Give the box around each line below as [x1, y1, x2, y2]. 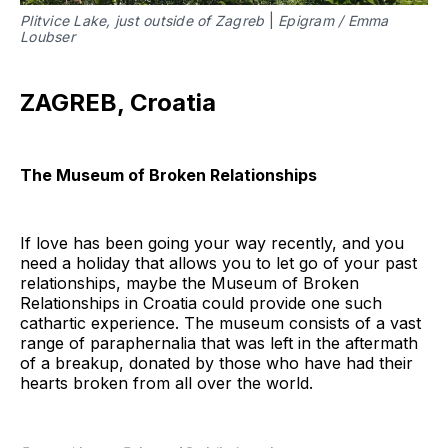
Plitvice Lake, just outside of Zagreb [20, 12, 265, 30]
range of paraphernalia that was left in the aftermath [20, 333, 418, 354]
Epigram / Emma [278, 12, 389, 30]
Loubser [20, 28, 75, 46]
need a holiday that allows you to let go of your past [20, 253, 417, 274]
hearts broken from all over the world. [20, 373, 313, 394]
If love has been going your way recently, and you [20, 233, 404, 254]
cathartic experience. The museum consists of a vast [20, 313, 421, 334]
